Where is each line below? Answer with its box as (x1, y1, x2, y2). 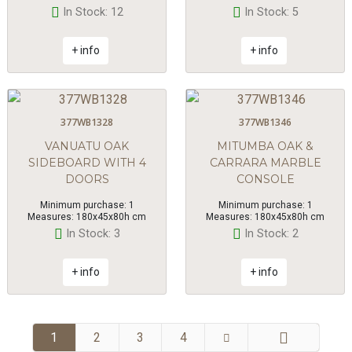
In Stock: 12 (62, 5, 123, 20)
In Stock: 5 (244, 5, 299, 20)
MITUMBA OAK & (217, 139, 313, 154)
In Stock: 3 (65, 227, 120, 241)
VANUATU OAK (45, 139, 129, 154)
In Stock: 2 (244, 227, 299, 241)
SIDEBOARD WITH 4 (27, 156, 146, 170)
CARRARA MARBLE (209, 156, 321, 170)
